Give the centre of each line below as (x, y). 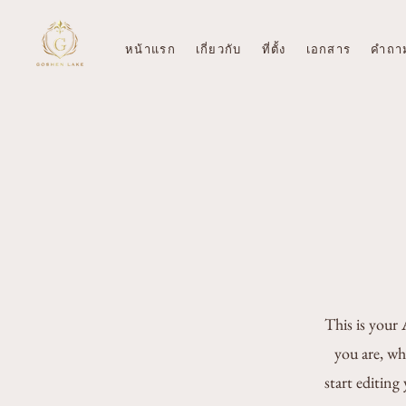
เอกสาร (329, 49)
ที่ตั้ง (274, 49)
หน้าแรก (150, 49)
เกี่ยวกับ (218, 49)
